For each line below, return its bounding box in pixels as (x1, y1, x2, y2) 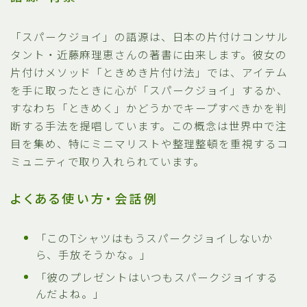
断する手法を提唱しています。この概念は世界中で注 (10, 117, 287, 133)
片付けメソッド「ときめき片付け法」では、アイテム (10, 64, 288, 79)
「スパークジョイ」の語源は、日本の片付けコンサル (10, 28, 288, 44)
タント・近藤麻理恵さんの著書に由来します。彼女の (10, 46, 287, 62)
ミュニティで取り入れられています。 (10, 153, 206, 169)
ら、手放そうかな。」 (35, 246, 151, 262)
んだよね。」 (35, 285, 105, 301)
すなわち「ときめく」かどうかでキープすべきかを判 (10, 99, 287, 115)
